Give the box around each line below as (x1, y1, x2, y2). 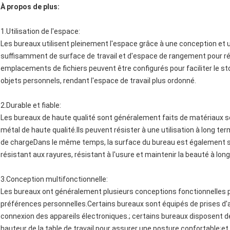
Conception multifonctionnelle (6, 175, 106, 184)
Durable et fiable (6, 101, 60, 110)
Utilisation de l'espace (6, 27, 79, 36)
